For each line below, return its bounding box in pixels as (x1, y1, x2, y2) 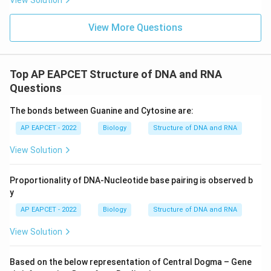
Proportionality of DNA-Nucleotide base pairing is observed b (10, 175, 253, 185)
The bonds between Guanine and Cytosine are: (10, 106, 194, 116)
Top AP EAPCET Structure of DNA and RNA (10, 68, 222, 80)
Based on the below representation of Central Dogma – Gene (10, 257, 252, 267)
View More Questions (88, 22, 183, 33)
